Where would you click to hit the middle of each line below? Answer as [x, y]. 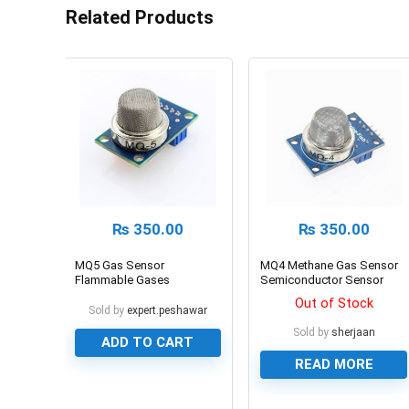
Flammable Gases [122, 279]
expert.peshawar [167, 310]
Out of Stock [334, 303]
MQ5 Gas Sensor [119, 265]
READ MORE [334, 364]
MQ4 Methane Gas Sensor [330, 265]
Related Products [140, 17]
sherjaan [353, 332]
